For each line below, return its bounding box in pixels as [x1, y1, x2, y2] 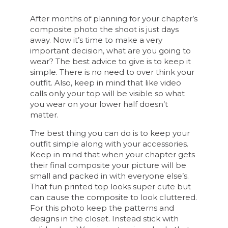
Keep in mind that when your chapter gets [30, 149, 195, 159]
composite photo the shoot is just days [30, 24, 179, 34]
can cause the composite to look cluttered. [30, 192, 197, 202]
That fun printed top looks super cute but [30, 181, 191, 191]
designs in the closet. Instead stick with [30, 213, 179, 223]
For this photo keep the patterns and [30, 203, 175, 213]
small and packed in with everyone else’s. [30, 170, 189, 181]
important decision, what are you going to [30, 45, 191, 55]
